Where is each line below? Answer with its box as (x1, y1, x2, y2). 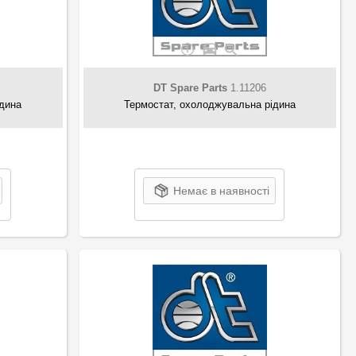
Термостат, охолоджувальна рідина (123, 98, 296, 110)
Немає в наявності (173, 184, 270, 197)
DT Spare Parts (153, 81, 227, 94)
